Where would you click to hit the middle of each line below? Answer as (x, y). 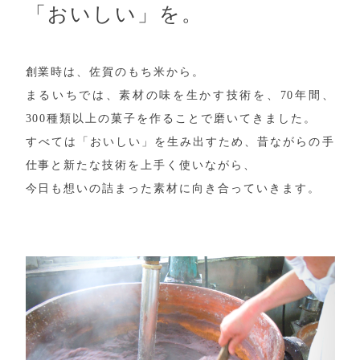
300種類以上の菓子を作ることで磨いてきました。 (171, 118)
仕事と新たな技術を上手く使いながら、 (141, 165)
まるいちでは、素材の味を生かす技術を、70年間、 (180, 95)
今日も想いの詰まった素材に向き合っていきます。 (173, 188)
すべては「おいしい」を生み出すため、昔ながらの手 (180, 141)
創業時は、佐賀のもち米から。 (115, 72)
